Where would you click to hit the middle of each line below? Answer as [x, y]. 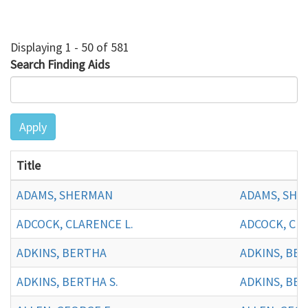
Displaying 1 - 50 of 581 [70, 47]
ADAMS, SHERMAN [65, 195]
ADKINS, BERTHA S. [67, 281]
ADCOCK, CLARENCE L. [75, 223]
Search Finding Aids [60, 64]
